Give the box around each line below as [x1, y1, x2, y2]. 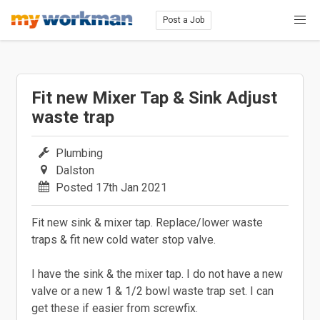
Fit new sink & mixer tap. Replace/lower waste [31, 216, 263, 229]
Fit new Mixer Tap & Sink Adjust [31, 88, 277, 108]
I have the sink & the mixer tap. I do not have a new [31, 267, 283, 281]
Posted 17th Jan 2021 [56, 181, 168, 194]
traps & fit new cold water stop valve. [31, 233, 216, 246]
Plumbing [56, 146, 104, 160]
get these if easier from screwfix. [31, 301, 198, 315]
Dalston [56, 164, 95, 177]
